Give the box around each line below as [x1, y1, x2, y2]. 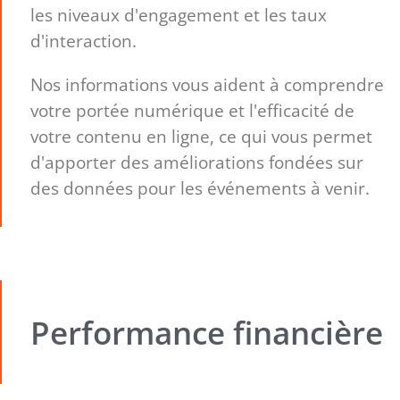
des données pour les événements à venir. [30, 175, 371, 200]
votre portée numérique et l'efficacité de [30, 97, 355, 122]
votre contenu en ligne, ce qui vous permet [30, 123, 373, 148]
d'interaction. [30, 29, 137, 54]
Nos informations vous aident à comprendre [30, 71, 385, 96]
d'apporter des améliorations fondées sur [30, 149, 364, 174]
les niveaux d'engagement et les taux [30, 3, 328, 28]
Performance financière [30, 311, 384, 354]
